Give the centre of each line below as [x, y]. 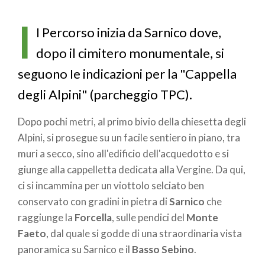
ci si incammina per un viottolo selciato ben [111, 185]
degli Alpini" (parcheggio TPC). [105, 95]
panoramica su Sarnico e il [75, 249]
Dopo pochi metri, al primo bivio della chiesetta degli [132, 121]
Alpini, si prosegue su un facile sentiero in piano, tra [129, 137]
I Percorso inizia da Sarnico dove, [128, 33]
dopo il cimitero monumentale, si [130, 53]
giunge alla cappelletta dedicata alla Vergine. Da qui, [132, 169]
